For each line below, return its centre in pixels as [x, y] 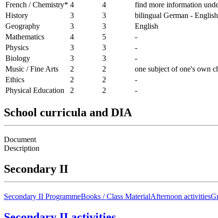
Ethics [15, 79]
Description [22, 148]
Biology [18, 58]
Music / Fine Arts [32, 69]
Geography [23, 26]
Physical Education [35, 90]
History [17, 15]
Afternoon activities [181, 197]
